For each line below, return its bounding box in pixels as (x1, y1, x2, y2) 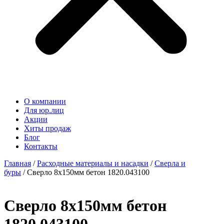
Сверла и (154, 159, 185, 167)
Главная (4, 159, 31, 167)
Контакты (24, 142, 57, 150)
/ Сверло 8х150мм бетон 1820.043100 (21, 168, 149, 176)
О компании (24, 97, 66, 105)
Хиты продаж (24, 124, 71, 132)
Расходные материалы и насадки (37, 159, 148, 167)
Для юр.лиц (24, 106, 64, 114)
